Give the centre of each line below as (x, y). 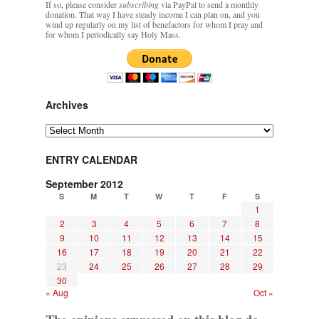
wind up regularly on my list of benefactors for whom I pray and (154, 25)
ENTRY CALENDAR (91, 160)
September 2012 (84, 184)
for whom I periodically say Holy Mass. (113, 35)
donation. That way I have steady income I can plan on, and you (153, 15)
